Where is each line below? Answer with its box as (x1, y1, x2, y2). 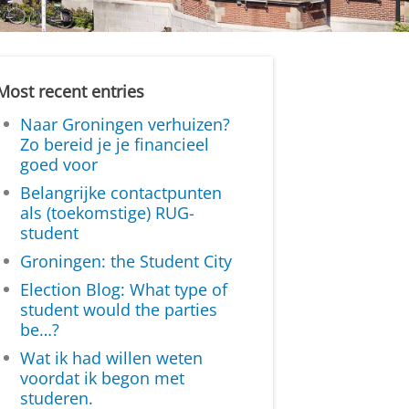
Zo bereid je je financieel (20, 132, 210, 155)
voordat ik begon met (20, 367, 185, 390)
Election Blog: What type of (20, 278, 228, 301)
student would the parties (20, 299, 218, 321)
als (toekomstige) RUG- (20, 201, 195, 224)
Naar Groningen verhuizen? (20, 112, 231, 135)
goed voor (20, 152, 99, 175)
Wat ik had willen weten (20, 347, 204, 370)
